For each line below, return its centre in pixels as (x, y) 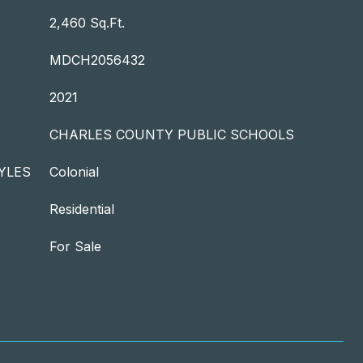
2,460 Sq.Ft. (87, 23)
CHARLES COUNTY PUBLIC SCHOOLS (172, 135)
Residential (82, 209)
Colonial (74, 172)
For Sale (75, 246)
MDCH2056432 (97, 60)
